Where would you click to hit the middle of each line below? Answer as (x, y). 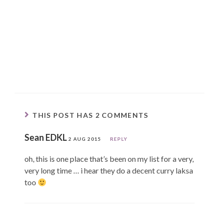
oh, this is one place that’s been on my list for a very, (109, 158)
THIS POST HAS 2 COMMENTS (90, 115)
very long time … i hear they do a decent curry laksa (109, 170)
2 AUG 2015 (85, 139)
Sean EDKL (46, 137)
